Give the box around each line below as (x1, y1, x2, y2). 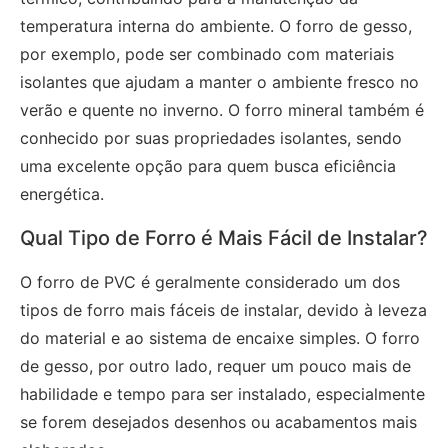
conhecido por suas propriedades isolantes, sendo (20, 127, 402, 148)
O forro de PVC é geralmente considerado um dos (20, 271, 400, 292)
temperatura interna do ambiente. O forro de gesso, (20, 15, 412, 36)
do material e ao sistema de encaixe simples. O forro (20, 327, 420, 348)
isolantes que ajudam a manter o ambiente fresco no (20, 71, 419, 92)
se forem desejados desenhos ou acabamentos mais (20, 411, 417, 432)
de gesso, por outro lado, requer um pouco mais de (20, 355, 411, 376)
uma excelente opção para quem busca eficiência (20, 155, 396, 176)
